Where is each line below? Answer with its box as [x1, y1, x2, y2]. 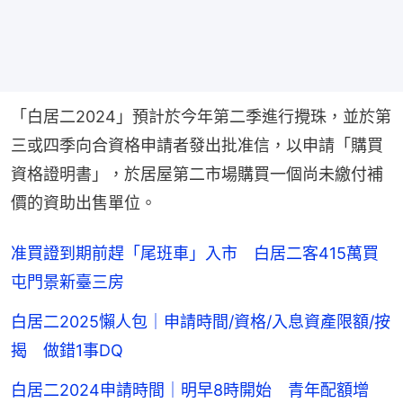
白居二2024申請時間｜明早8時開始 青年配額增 [11, 381, 385, 400]
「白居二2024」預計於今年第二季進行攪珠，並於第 [11, 107, 391, 127]
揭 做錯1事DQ [11, 341, 123, 361]
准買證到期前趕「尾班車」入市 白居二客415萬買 [11, 244, 379, 264]
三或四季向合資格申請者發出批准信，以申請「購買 [11, 136, 383, 156]
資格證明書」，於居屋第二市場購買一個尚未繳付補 [11, 165, 383, 184]
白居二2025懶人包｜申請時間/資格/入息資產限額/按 [11, 312, 390, 332]
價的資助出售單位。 [11, 193, 157, 213]
